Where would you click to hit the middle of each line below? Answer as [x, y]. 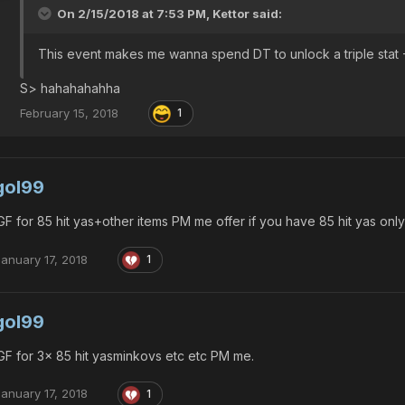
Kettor [231, 14]
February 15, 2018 [69, 113]
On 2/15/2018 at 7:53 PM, [133, 14]
